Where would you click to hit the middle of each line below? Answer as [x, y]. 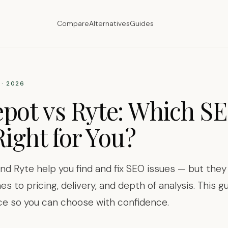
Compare [73, 23]
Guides [141, 23]
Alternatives [109, 23]
